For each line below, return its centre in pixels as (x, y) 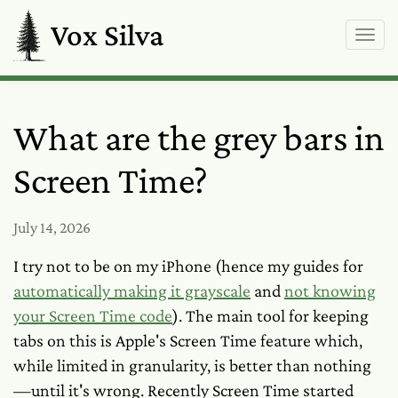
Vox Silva (107, 35)
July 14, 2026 (52, 227)
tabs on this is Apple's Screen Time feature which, (188, 340)
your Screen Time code (93, 315)
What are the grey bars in (199, 137)
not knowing (330, 291)
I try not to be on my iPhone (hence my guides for (188, 266)
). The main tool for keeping (271, 315)
